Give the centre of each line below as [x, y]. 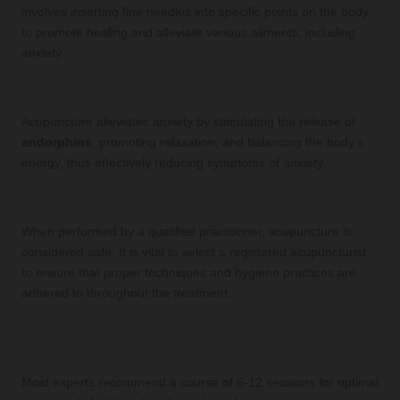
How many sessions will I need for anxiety [193, 331]
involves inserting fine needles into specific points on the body [195, 12]
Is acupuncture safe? [108, 201]
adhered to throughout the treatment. [126, 294]
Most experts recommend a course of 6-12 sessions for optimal [200, 383]
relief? [47, 352]
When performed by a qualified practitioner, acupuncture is [187, 232]
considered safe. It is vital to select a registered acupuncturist [194, 253]
